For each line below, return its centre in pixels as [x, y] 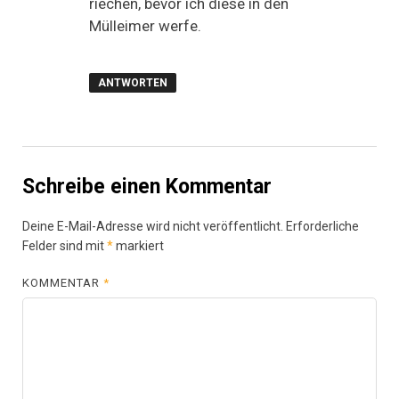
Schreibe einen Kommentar [147, 187]
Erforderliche [322, 227]
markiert [138, 246]
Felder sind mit [65, 246]
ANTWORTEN [132, 83]
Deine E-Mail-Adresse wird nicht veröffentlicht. [153, 227]
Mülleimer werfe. [145, 25]
